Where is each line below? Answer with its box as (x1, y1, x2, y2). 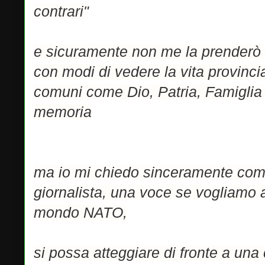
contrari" (34, 4, 89, 20)
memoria (34, 104, 92, 120)
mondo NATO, (34, 205, 127, 221)
